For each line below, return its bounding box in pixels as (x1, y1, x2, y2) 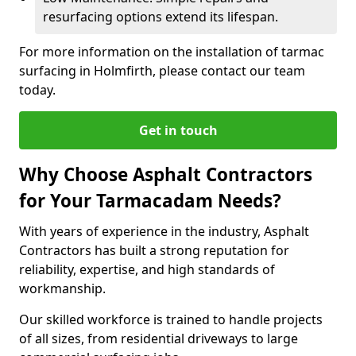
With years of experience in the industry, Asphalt (19, 222, 309, 240)
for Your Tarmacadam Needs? (19, 188, 281, 213)
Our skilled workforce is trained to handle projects (19, 311, 323, 328)
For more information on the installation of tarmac (19, 43, 324, 60)
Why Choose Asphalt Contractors (19, 162, 312, 187)
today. (19, 81, 56, 99)
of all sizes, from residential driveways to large (19, 330, 298, 347)
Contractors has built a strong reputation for (19, 242, 289, 259)
